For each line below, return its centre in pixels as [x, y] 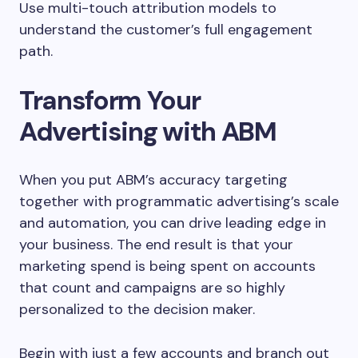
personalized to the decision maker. [137, 309]
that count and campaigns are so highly [152, 287]
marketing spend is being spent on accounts [167, 266]
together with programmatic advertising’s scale [179, 201]
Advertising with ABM [148, 131]
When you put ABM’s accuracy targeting [153, 179]
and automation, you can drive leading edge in [173, 223]
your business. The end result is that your [156, 244]
